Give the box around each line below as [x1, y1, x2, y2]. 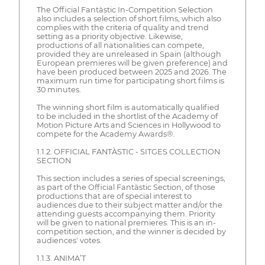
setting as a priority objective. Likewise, [36, 32, 183, 41]
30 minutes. [36, 85, 81, 95]
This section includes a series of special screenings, [36, 174, 225, 183]
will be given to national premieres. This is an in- [36, 218, 216, 228]
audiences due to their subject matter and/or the [36, 201, 222, 210]
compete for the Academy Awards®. [36, 130, 174, 139]
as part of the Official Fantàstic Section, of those [36, 183, 215, 192]
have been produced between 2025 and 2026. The [36, 67, 227, 77]
